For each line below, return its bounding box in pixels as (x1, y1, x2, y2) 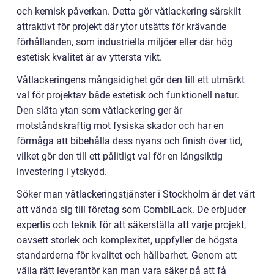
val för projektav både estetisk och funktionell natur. (17, 89, 239, 102)
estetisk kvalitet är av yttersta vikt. (17, 51, 162, 64)
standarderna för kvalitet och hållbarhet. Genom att (17, 250, 237, 262)
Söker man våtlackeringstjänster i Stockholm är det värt (17, 188, 255, 201)
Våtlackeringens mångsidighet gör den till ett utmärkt (17, 74, 245, 86)
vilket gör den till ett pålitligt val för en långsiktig (17, 150, 223, 163)
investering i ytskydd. (17, 166, 107, 178)
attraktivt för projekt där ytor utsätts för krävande (17, 21, 226, 33)
